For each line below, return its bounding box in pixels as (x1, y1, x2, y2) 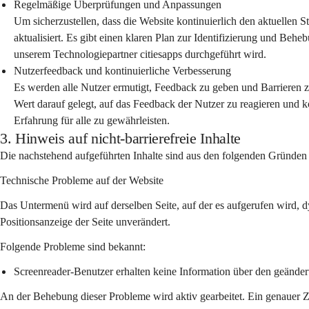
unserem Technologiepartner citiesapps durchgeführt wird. (14, 48, 266, 60)
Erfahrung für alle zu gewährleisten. (14, 114, 170, 126)
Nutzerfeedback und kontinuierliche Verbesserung (14, 65, 231, 77)
